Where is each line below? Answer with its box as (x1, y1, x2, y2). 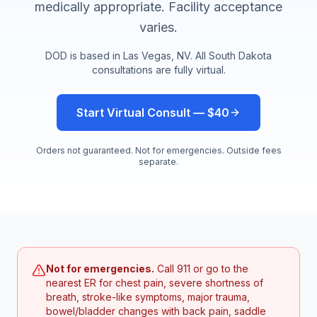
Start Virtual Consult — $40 (76, 105, 229, 120)
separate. (139, 156, 178, 167)
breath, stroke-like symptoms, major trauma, (46, 291, 250, 303)
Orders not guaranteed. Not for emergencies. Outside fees (35, 145, 282, 156)
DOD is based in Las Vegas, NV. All (45, 50, 209, 62)
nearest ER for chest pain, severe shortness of (46, 277, 263, 289)
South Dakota (209, 50, 272, 62)
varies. (139, 20, 178, 35)
